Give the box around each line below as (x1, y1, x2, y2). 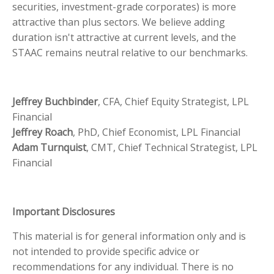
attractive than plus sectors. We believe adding (12, 15, 225, 29)
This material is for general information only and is (12, 229, 246, 243)
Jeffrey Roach (12, 125, 73, 139)
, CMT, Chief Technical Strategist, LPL (86, 141, 257, 155)
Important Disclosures (12, 205, 115, 219)
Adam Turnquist (12, 141, 86, 155)
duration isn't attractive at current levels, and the (12, 31, 236, 45)
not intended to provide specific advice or (12, 245, 199, 259)
